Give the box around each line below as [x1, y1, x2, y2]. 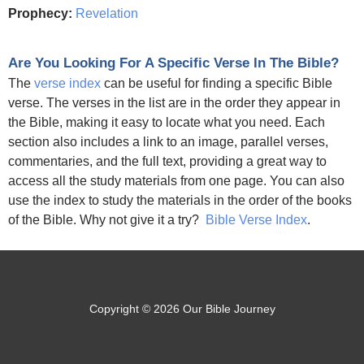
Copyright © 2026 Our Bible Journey [89, 302, 275, 316]
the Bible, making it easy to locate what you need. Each [8, 115, 325, 130]
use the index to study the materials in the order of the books [8, 193, 352, 208]
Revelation [76, 6, 138, 21]
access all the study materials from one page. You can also [8, 174, 344, 188]
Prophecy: [8, 6, 76, 21]
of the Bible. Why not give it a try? [8, 213, 206, 227]
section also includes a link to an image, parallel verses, [8, 135, 328, 149]
